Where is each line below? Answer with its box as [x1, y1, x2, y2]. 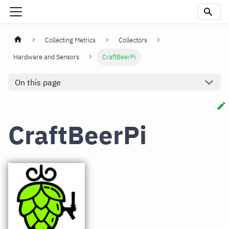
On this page [14, 77, 61, 87]
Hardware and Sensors [13, 53, 80, 62]
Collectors [118, 36, 147, 45]
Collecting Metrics [45, 36, 96, 45]
